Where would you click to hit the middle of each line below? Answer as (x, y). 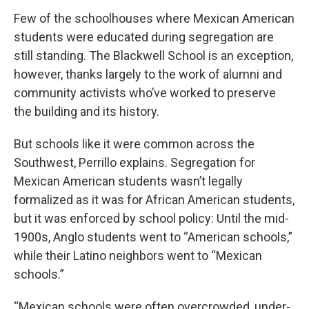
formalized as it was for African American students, (154, 200)
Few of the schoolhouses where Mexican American (154, 18)
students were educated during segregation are (144, 37)
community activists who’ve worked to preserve (145, 93)
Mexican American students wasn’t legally (128, 181)
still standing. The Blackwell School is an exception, (153, 56)
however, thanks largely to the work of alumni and (148, 74)
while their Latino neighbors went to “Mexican (138, 256)
